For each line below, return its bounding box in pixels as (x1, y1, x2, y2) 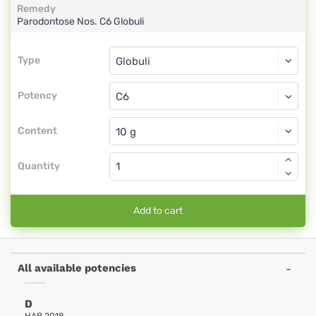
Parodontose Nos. (17, 16, 99, 28)
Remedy (17, 3, 56, 15)
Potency (18, 90, 57, 102)
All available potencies (18, 262, 136, 274)
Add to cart (133, 205, 183, 217)
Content (18, 125, 57, 137)
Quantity (18, 160, 60, 172)
